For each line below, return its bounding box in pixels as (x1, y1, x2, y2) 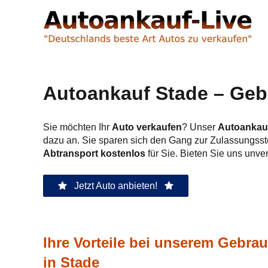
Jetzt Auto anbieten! (74, 181, 157, 191)
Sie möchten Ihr (43, 122, 112, 132)
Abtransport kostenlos (43, 148, 145, 159)
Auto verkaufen (112, 122, 182, 132)
